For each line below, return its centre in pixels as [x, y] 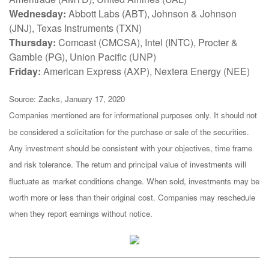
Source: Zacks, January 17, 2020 [67, 98]
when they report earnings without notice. [81, 214]
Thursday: [32, 42]
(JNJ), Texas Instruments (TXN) [75, 28]
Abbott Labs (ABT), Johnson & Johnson [151, 13]
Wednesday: [38, 13]
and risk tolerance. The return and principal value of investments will [128, 165]
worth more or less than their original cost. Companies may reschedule [132, 197]
